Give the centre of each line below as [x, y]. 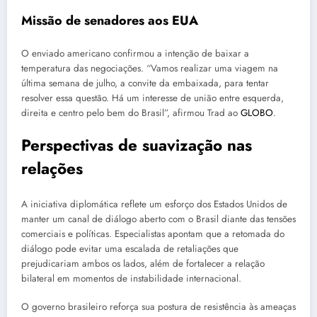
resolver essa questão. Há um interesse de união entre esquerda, [152, 98]
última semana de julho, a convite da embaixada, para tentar [145, 83]
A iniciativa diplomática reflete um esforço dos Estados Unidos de [154, 204]
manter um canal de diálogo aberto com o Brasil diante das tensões [158, 219]
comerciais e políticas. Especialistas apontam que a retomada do [153, 234]
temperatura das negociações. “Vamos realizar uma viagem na [150, 69]
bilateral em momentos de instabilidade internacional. [131, 278]
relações [52, 169]
